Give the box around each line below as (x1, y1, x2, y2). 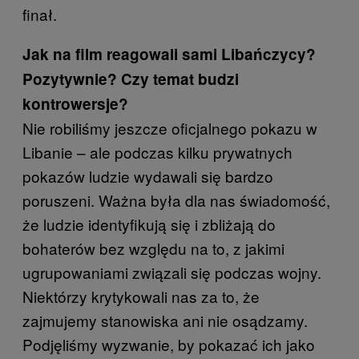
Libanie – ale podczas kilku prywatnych (22, 141, 292, 163)
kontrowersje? (22, 93, 128, 115)
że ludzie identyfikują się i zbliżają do (22, 213, 276, 236)
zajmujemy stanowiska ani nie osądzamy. (22, 309, 308, 332)
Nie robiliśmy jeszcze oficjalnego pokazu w (22, 117, 317, 139)
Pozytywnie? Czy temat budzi (22, 68, 239, 91)
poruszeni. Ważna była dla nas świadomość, (22, 189, 330, 212)
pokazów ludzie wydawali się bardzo (22, 165, 273, 188)
